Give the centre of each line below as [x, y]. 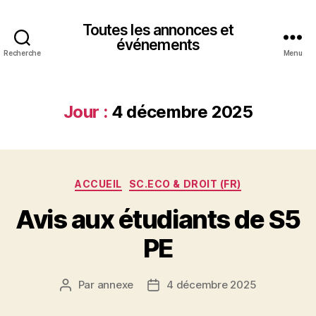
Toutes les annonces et [158, 30]
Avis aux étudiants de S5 [158, 219]
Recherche [22, 53]
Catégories [189, 181]
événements [158, 44]
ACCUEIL [98, 184]
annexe [115, 284]
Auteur [81, 285]
